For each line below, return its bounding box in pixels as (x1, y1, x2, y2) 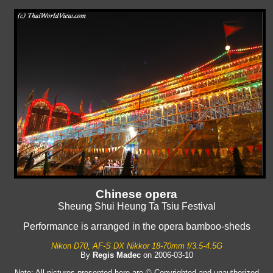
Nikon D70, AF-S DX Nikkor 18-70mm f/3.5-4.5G (51, 241, 222, 251)
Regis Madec (92, 250, 141, 260)
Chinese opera (96, 188, 177, 201)
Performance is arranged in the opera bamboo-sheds (23, 221, 250, 232)
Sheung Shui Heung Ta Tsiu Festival (57, 201, 216, 212)
